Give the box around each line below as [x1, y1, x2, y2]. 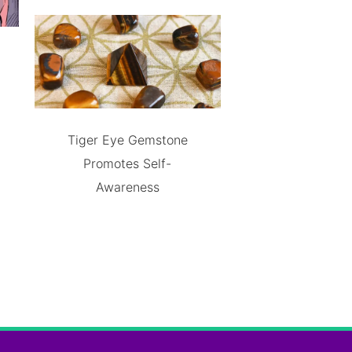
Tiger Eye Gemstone [67, 131, 188, 148]
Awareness [95, 178, 159, 195]
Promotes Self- [83, 155, 172, 171]
